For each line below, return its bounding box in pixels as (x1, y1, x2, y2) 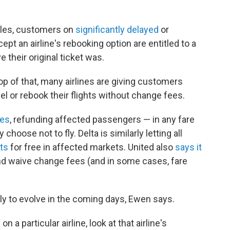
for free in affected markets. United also (8, 142, 175, 152)
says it (175, 142, 202, 152)
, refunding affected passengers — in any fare (10, 114, 195, 125)
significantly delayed (75, 24, 159, 35)
